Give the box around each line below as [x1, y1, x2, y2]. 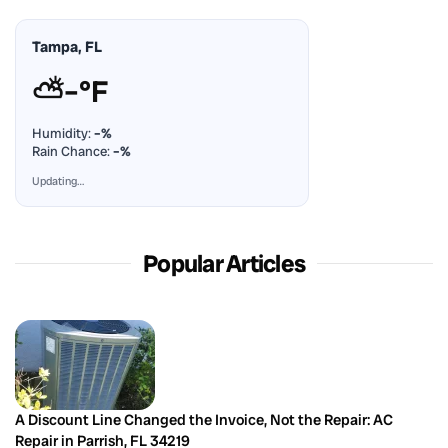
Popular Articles [143, 247, 305, 279]
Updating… [32, 173, 84, 188]
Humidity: [32, 124, 94, 142]
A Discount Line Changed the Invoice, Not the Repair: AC [15, 409, 393, 430]
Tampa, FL [32, 36, 102, 57]
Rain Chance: [32, 142, 113, 160]
